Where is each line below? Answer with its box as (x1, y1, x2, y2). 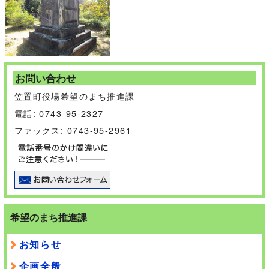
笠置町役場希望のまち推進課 (14, 89, 135, 102)
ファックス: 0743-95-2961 (14, 124, 132, 137)
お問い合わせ (14, 71, 76, 85)
